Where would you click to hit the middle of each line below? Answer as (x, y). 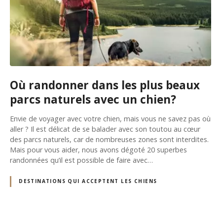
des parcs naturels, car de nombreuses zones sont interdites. (109, 139)
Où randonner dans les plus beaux (105, 85)
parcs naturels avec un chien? (93, 99)
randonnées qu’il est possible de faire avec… (81, 160)
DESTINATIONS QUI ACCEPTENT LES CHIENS (88, 181)
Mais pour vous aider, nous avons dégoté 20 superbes (98, 149)
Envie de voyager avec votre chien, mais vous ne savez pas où (110, 118)
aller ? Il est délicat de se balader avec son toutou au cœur (105, 129)
